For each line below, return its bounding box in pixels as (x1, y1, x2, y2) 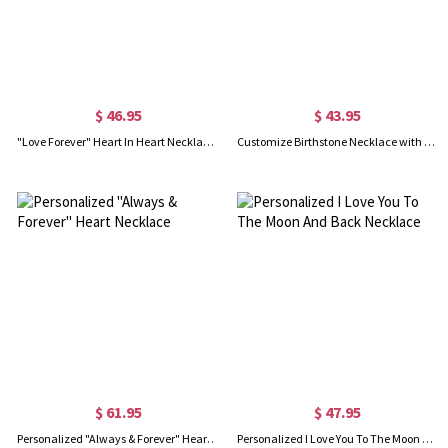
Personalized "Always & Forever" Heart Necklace (207, 430, 219, 446)
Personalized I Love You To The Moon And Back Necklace (421, 430, 433, 446)
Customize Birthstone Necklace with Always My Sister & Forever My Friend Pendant (423, 133, 435, 149)
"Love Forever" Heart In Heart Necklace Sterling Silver (203, 133, 215, 149)
